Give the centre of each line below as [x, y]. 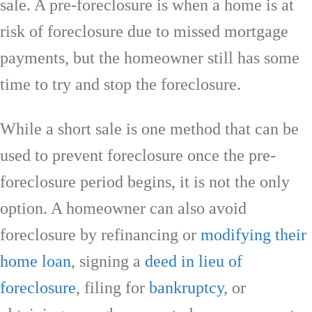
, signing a [108, 261]
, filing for [112, 287]
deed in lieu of [194, 261]
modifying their [253, 234]
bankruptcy [186, 287]
